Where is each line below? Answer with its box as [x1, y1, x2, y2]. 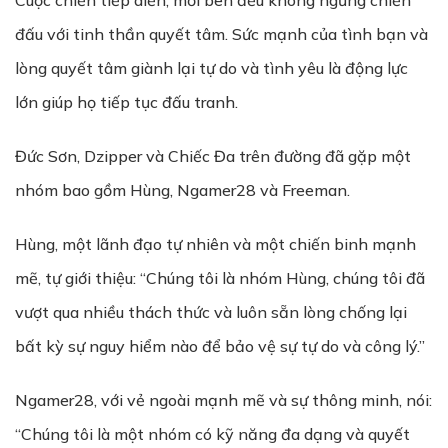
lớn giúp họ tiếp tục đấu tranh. [15, 92, 238, 112]
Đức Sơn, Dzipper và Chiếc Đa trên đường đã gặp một [15, 146, 411, 166]
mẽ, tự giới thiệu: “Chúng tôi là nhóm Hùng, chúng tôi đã [15, 268, 425, 288]
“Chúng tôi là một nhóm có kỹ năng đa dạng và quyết [15, 424, 410, 444]
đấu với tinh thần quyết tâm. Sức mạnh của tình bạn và [15, 24, 428, 44]
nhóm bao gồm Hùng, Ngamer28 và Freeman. [15, 180, 350, 200]
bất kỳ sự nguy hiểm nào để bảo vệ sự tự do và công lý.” [15, 336, 425, 356]
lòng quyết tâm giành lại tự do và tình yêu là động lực [15, 58, 408, 78]
